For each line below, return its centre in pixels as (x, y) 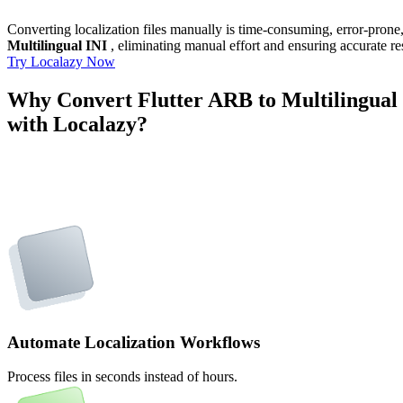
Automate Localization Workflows (134, 342)
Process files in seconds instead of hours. (122, 377)
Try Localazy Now (61, 61)
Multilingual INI (57, 45)
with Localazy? (77, 124)
